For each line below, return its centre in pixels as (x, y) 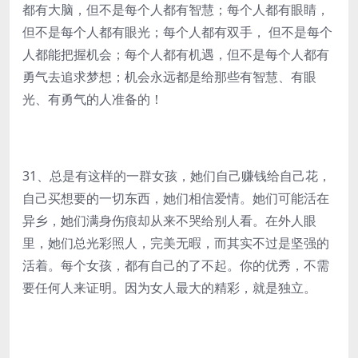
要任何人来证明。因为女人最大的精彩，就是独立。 (169, 288)
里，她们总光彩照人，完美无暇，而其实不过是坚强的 (176, 243)
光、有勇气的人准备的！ (93, 99)
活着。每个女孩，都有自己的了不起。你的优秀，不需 (176, 265)
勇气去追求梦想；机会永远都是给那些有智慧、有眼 (169, 77)
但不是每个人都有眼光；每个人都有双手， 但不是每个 (177, 32)
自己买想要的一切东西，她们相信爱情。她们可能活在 (176, 198)
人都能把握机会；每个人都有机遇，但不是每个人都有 (176, 54)
